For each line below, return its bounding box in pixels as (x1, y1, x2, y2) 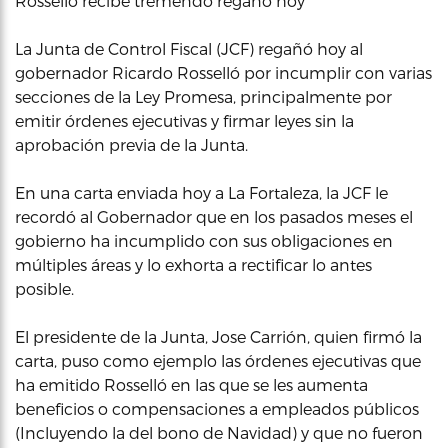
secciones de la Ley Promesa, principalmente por (15, 87, 392, 106)
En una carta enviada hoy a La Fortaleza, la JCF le (15, 183, 388, 202)
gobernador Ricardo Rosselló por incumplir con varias (15, 63, 432, 82)
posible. (15, 279, 74, 298)
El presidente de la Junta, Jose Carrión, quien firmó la (15, 327, 422, 346)
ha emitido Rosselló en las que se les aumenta (15, 375, 368, 394)
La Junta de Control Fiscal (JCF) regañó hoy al (15, 39, 363, 58)
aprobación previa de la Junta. (15, 135, 248, 154)
